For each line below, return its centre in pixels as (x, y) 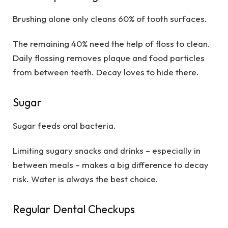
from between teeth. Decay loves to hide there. (106, 72)
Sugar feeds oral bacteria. (64, 126)
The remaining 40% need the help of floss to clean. (111, 43)
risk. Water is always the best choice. (85, 179)
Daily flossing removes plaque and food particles (109, 58)
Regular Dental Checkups (74, 209)
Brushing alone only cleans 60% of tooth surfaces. (110, 19)
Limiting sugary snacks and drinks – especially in (107, 150)
